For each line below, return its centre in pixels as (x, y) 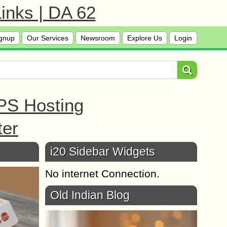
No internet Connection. (102, 174)
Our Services (48, 38)
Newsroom (98, 38)
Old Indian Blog (90, 195)
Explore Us (145, 38)
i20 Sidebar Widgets (103, 152)
